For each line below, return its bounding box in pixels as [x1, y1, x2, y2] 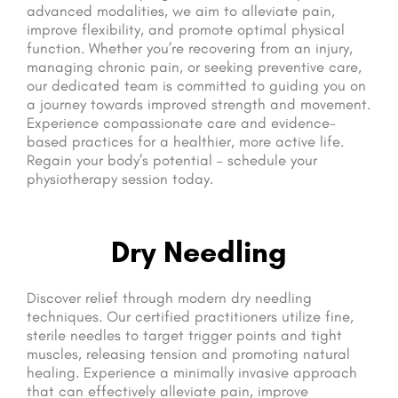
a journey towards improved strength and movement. [27, 94, 370, 113]
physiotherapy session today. [27, 169, 213, 187]
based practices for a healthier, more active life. [27, 131, 344, 150]
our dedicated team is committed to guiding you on [27, 76, 366, 94]
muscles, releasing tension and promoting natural [27, 344, 350, 362]
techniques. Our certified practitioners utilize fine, [27, 306, 354, 325]
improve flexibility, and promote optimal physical [27, 20, 345, 38]
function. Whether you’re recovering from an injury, [27, 38, 353, 57]
